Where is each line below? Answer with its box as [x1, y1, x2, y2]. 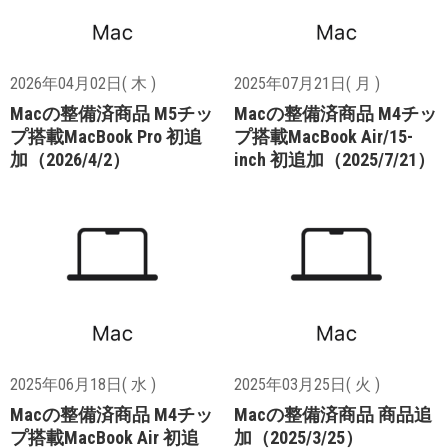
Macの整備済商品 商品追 [234, 403, 432, 425]
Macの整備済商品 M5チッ [10, 102, 213, 124]
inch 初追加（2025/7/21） [234, 148, 435, 170]
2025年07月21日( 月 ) [234, 73, 380, 93]
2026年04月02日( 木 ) [10, 73, 156, 93]
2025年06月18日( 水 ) [10, 374, 156, 394]
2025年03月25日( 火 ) [234, 374, 380, 394]
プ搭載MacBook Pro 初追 [10, 125, 202, 147]
